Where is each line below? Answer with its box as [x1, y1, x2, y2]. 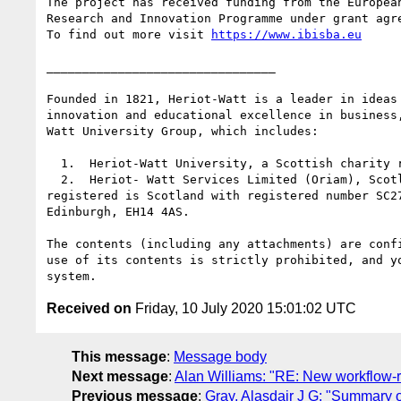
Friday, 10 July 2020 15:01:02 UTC [132, 300, 356, 316]
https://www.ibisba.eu [211, 27, 362, 41]
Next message [72, 368, 168, 384]
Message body [174, 348, 267, 364]
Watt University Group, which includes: [47, 124, 319, 138]
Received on [47, 300, 132, 316]
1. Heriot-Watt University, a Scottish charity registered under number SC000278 [47, 156, 61, 170]
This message [72, 348, 166, 364]
